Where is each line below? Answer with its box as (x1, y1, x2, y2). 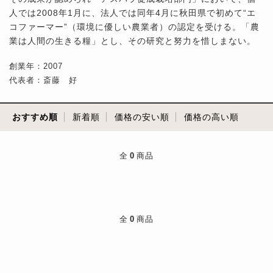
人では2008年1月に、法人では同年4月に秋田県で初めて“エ (9, 8, 256, 18)
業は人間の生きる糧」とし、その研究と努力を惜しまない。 (9, 36, 256, 46)
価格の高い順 (184, 112, 239, 122)
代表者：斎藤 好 (9, 76, 77, 85)
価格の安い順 (115, 112, 169, 122)
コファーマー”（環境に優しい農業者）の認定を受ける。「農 (9, 22, 260, 32)
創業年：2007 (9, 62, 63, 71)
